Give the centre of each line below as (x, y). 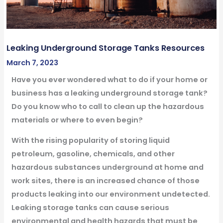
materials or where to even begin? (77, 120)
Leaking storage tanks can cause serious (90, 208)
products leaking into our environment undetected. (111, 194)
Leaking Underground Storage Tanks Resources (105, 48)
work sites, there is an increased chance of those (105, 181)
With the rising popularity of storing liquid (90, 141)
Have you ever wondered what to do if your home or (109, 79)
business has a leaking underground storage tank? (109, 93)
